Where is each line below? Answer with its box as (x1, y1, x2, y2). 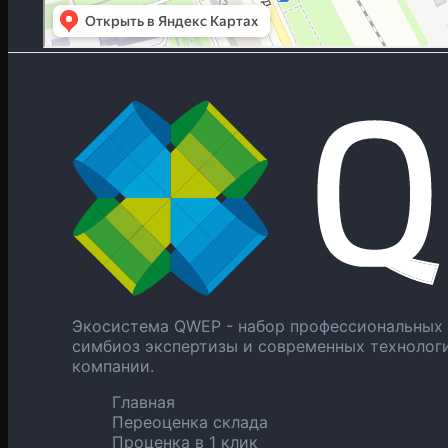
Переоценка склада (112, 412, 268, 433)
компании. (72, 356, 154, 377)
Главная (112, 392, 175, 413)
